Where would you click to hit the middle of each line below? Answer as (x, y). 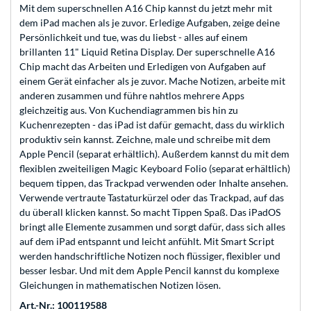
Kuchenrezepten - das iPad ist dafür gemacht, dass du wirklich (152, 125)
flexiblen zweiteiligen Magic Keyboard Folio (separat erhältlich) (155, 169)
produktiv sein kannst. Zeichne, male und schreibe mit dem (145, 140)
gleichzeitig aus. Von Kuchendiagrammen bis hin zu (129, 110)
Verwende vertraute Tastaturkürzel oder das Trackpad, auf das (152, 198)
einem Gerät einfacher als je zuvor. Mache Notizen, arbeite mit (152, 81)
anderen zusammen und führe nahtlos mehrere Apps (132, 96)
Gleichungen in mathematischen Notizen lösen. (120, 285)
